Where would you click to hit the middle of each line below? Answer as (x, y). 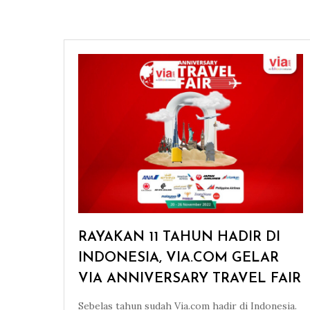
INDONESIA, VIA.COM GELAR (179, 258)
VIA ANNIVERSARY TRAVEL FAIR (190, 279)
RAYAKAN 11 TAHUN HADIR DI (179, 238)
